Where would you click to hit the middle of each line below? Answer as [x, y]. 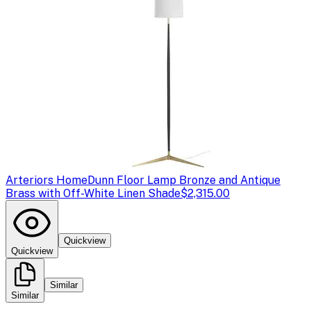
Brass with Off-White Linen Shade [93, 193]
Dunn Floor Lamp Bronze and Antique [184, 180]
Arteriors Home [47, 180]
